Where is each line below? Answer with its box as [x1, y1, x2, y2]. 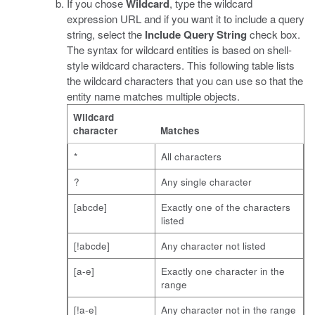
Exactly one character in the [161, 264, 285, 278]
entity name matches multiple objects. [67, 89, 240, 103]
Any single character [161, 175, 252, 188]
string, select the [67, 27, 145, 41]
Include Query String [145, 27, 247, 42]
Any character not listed [161, 239, 266, 252]
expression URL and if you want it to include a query [67, 11, 304, 26]
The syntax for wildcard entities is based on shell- [67, 42, 292, 57]
